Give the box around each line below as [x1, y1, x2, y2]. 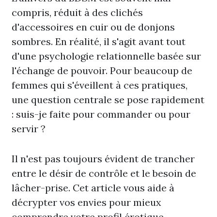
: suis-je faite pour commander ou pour [12, 108, 190, 120]
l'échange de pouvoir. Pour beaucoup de [12, 64, 192, 77]
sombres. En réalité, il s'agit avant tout [12, 35, 186, 47]
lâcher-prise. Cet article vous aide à [12, 182, 174, 194]
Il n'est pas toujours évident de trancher [12, 153, 195, 165]
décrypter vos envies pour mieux [12, 196, 161, 208]
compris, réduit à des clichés [12, 6, 143, 18]
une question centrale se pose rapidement [12, 93, 204, 106]
